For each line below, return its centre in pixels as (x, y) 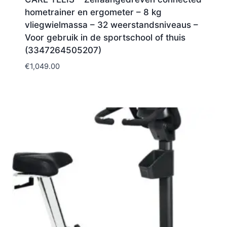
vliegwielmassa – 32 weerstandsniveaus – (111, 25)
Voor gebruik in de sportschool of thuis (105, 38)
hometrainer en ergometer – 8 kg (93, 12)
